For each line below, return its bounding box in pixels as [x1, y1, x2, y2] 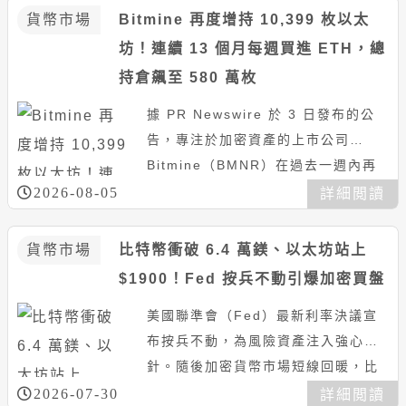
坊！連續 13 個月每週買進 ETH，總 [118, 41, 386, 57]
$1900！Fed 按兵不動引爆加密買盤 [118, 271, 385, 287]
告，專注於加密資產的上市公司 [146, 132, 350, 148]
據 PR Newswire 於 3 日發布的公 [146, 107, 375, 122]
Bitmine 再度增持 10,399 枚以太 [118, 12, 370, 28]
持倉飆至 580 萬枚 [118, 70, 257, 86]
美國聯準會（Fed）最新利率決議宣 [146, 308, 378, 324]
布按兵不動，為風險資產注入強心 [146, 333, 364, 349]
